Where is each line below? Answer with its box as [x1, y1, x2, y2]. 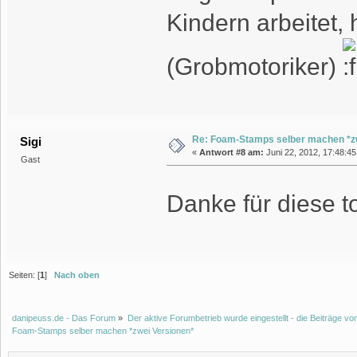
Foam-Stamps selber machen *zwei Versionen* [12, 325, 194, 335]
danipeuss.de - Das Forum [12, 312, 116, 323]
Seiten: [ [9, 270, 41, 280]
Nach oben [54, 270, 100, 280]
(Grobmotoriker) [166, 53, 343, 80]
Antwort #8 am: [198, 147, 264, 158]
